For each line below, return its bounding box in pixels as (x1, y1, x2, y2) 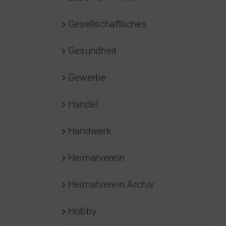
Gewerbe (68, 72, 106, 84)
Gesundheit (68, 45, 117, 57)
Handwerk (68, 125, 111, 137)
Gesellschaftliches (68, 18, 147, 30)
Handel (68, 98, 98, 110)
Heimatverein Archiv (68, 179, 154, 191)
